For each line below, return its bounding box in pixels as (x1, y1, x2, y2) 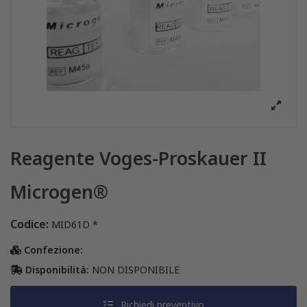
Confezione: (21, 243, 83, 257)
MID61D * (51, 218, 98, 232)
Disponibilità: (23, 263, 92, 277)
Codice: (10, 217, 49, 232)
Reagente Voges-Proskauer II (10, 146, 267, 171)
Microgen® (10, 180, 108, 205)
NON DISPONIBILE (92, 263, 180, 277)
